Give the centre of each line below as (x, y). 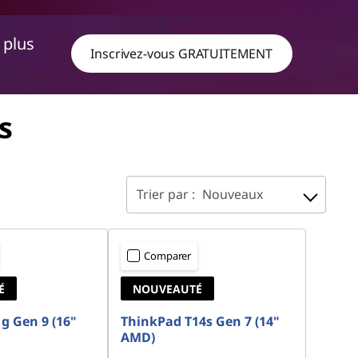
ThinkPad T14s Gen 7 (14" (201, 322)
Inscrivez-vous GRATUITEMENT (181, 53)
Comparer (168, 256)
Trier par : (167, 195)
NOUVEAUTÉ (168, 289)
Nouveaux (233, 195)
